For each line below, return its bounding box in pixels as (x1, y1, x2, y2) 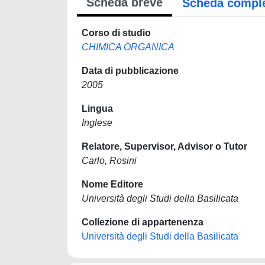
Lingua (82, 104, 113, 114)
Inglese (82, 118, 112, 128)
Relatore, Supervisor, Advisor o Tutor (82, 141, 247, 151)
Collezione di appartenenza (82, 217, 203, 227)
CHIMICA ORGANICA (82, 42, 174, 52)
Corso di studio (82, 28, 151, 38)
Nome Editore (82, 179, 143, 189)
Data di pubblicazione (82, 66, 179, 76)
